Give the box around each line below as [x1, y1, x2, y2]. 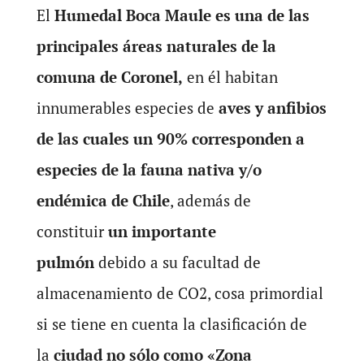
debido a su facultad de [93, 252, 261, 272]
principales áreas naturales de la [36, 36, 276, 56]
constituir [36, 221, 108, 241]
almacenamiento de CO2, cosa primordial [36, 283, 323, 303]
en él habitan [182, 67, 278, 87]
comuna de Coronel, [36, 67, 183, 87]
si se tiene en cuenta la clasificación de [36, 314, 307, 334]
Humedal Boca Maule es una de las [50, 5, 310, 25]
